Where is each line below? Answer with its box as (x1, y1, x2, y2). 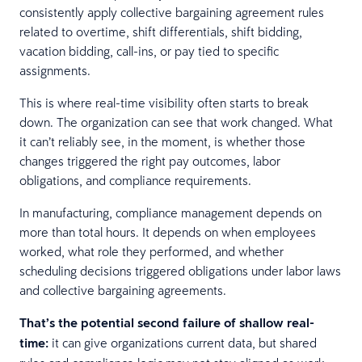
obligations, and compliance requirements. (19, 171, 251, 188)
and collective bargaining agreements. (19, 281, 226, 298)
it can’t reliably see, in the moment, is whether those (19, 133, 305, 149)
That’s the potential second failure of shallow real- (19, 314, 314, 331)
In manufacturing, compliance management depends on (19, 204, 322, 221)
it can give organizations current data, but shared (48, 334, 317, 351)
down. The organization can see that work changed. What (19, 113, 333, 130)
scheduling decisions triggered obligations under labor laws (19, 262, 341, 279)
